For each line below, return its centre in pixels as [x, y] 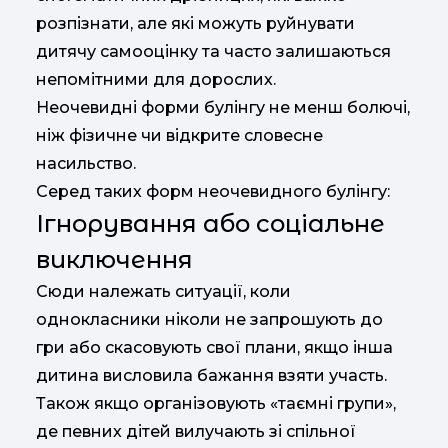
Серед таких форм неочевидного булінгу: [213, 191]
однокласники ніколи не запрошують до [209, 319]
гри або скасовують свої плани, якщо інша [214, 347]
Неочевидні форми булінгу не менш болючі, [223, 107]
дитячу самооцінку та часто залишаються [213, 51]
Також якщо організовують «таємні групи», [216, 403]
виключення [114, 259]
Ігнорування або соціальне [210, 223]
